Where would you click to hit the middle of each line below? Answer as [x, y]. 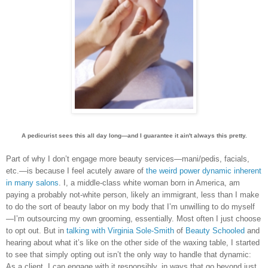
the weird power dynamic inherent [204, 170]
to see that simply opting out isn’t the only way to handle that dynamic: [129, 254]
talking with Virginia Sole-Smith [120, 230]
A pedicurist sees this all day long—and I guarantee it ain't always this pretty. [134, 135]
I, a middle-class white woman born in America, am [152, 182]
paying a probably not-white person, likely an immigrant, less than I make [133, 194]
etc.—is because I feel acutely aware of [76, 170]
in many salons [32, 182]
